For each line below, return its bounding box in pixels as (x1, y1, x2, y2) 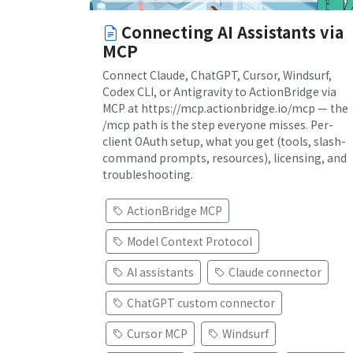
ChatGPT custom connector (127, 295, 275, 311)
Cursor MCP (127, 325, 188, 342)
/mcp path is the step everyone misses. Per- (102, 117, 333, 133)
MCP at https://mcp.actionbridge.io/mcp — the (102, 100, 348, 117)
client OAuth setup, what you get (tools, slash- (102, 133, 346, 150)
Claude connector (229, 264, 321, 281)
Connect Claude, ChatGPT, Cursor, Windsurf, (102, 67, 332, 84)
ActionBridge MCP (127, 203, 222, 219)
